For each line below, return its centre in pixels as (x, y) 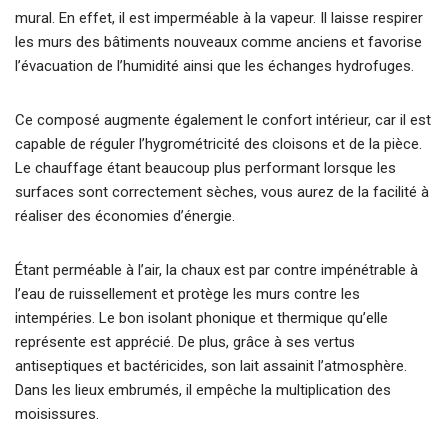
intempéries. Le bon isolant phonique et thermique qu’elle (201, 318)
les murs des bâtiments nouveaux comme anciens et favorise (218, 42)
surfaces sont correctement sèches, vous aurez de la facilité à (222, 192)
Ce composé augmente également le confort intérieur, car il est (223, 120)
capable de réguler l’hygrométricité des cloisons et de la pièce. (218, 144)
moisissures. (57, 414)
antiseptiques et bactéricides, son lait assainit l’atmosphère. (211, 366)
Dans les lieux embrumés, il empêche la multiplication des (203, 390)
